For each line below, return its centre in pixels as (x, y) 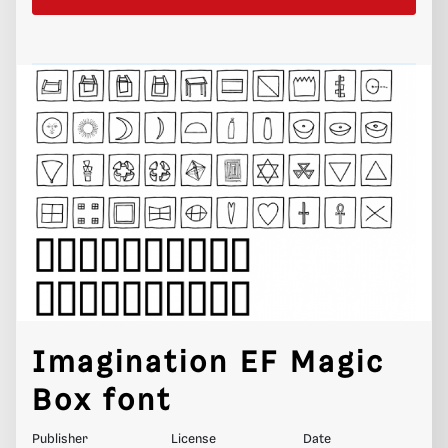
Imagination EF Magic (208, 363)
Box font (102, 401)
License (193, 439)
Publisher (60, 439)
